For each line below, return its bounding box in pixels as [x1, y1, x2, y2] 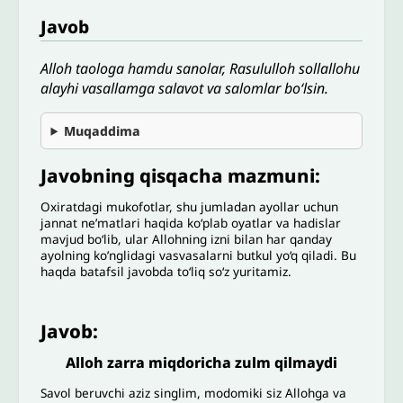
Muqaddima [64, 121, 141, 139]
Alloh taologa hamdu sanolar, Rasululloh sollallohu [40, 58, 361, 78]
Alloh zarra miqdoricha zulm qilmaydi [66, 353, 337, 373]
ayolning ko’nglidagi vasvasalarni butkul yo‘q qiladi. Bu [40, 246, 357, 264]
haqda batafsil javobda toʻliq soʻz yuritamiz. [40, 262, 292, 280]
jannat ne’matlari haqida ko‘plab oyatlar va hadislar [40, 213, 342, 231]
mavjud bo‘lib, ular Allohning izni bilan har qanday [40, 229, 333, 247]
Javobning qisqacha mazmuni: [40, 162, 321, 188]
